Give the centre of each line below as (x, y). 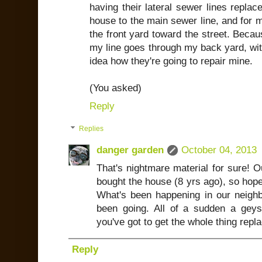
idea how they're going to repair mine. (171, 61)
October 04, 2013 (219, 150)
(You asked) (116, 88)
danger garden (130, 150)
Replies (92, 129)
